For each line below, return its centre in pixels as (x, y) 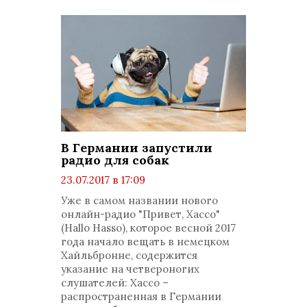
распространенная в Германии (141, 296)
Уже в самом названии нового (139, 200)
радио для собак (115, 160)
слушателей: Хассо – (115, 283)
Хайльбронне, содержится (129, 255)
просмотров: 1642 (118, 194)
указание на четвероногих (130, 269)
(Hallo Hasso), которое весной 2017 (148, 228)
